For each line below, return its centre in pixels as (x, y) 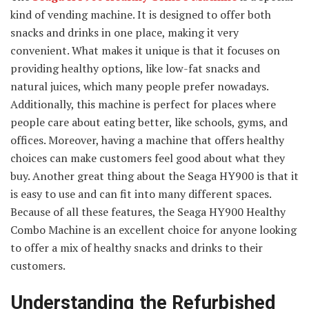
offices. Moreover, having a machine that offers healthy (147, 140)
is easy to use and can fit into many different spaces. (141, 193)
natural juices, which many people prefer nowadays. (139, 86)
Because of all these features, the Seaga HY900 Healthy (148, 211)
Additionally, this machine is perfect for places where (143, 104)
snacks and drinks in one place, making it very (124, 32)
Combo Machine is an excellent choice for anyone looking (153, 229)
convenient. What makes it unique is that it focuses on (145, 50)
